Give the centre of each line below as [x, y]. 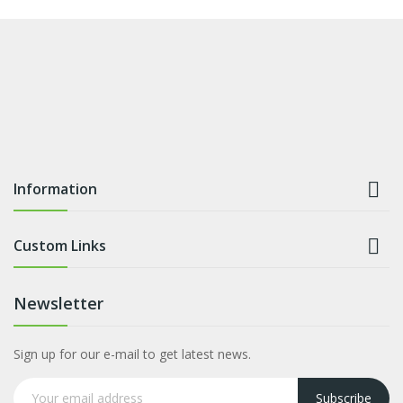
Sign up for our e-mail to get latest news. [132, 354]
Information [55, 188]
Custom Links [60, 245]
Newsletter [58, 303]
